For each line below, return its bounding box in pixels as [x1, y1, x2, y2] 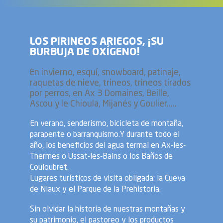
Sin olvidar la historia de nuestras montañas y [30, 205, 185, 214]
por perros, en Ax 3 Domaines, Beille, [30, 90, 169, 99]
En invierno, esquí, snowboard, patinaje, [30, 69, 181, 78]
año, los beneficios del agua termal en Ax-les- [30, 141, 186, 150]
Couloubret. [30, 163, 69, 172]
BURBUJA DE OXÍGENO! [30, 47, 140, 58]
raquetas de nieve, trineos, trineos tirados [30, 79, 191, 88]
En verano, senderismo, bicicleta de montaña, [30, 119, 183, 128]
